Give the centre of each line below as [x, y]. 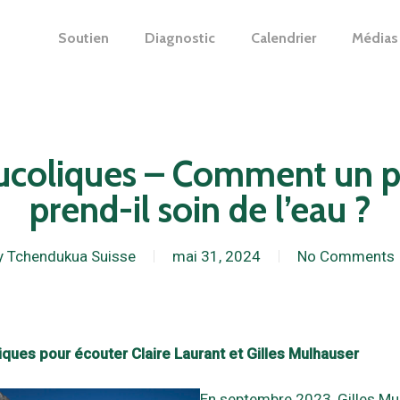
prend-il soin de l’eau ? [200, 209]
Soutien [83, 37]
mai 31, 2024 [217, 256]
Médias [375, 37]
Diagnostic [180, 37]
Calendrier [283, 37]
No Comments [346, 256]
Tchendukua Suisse [71, 256]
